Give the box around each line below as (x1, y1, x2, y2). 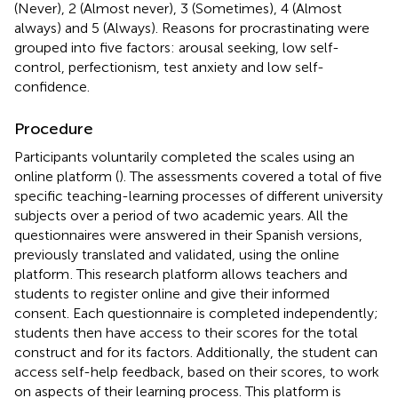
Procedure (14, 118, 93, 139)
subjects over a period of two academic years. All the (14, 206, 348, 224)
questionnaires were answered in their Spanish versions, (14, 226, 362, 243)
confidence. (14, 77, 90, 95)
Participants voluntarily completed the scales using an (14, 147, 354, 165)
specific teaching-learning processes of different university (14, 187, 383, 204)
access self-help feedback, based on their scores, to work (14, 362, 379, 380)
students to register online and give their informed (14, 284, 330, 302)
